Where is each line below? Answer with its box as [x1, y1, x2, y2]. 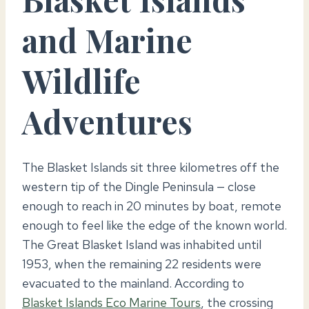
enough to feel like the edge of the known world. [22, 217, 287, 233]
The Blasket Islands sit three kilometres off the [22, 159, 279, 175]
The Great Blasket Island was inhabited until [22, 236, 261, 252]
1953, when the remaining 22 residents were [22, 255, 261, 272]
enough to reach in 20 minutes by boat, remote [22, 197, 281, 214]
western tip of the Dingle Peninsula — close [22, 178, 256, 195]
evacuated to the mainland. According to [22, 275, 244, 291]
